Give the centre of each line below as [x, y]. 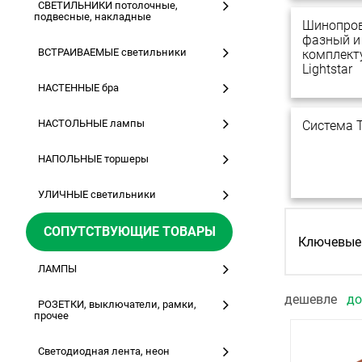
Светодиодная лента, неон [104, 351]
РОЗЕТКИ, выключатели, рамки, [117, 304]
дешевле [312, 299]
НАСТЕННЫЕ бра [78, 88]
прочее [51, 316]
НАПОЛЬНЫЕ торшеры [93, 159]
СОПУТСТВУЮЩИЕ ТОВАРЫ [129, 232]
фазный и [331, 40]
